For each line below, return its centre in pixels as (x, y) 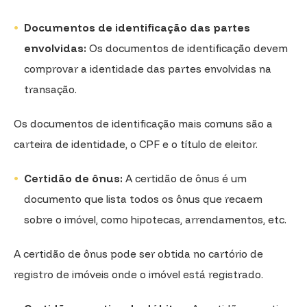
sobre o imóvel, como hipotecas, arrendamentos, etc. (155, 219)
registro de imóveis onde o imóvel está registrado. (138, 274)
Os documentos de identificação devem (187, 48)
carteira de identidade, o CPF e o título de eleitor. (136, 144)
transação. (50, 89)
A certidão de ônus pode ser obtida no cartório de (138, 254)
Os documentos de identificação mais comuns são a (143, 123)
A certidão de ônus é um (185, 178)
